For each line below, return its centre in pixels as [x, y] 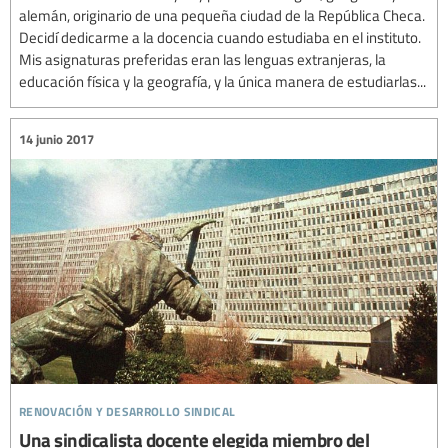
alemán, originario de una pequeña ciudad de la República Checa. [222, 15]
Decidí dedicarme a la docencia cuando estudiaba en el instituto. [220, 37]
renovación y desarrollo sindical [127, 409]
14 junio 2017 [56, 138]
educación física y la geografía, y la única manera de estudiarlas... [222, 81]
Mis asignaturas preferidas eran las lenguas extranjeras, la [202, 59]
